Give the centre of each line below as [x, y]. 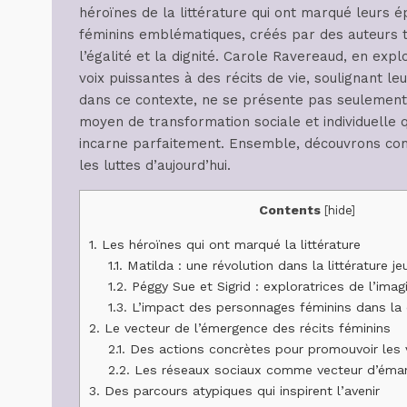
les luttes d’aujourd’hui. [155, 166]
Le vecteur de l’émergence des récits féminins [245, 328]
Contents [289, 210]
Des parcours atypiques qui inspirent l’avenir [240, 390]
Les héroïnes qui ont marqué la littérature [229, 244]
